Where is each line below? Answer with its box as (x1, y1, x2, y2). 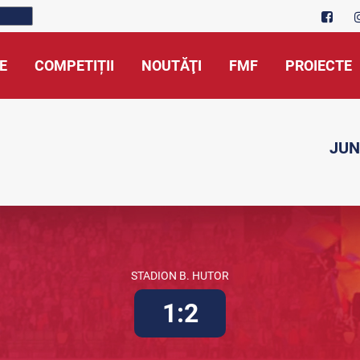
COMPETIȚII (35, 57, 114, 74)
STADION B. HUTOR (131, 269, 229, 282)
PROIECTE (285, 57, 352, 74)
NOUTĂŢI (141, 57, 202, 74)
